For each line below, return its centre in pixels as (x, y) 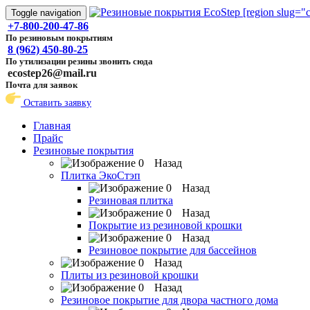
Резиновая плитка (131, 200)
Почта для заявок (42, 85)
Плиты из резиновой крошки (130, 275)
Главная (52, 126)
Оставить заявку (56, 103)
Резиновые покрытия (83, 151)
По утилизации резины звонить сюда (79, 61)
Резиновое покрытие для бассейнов (173, 250)
